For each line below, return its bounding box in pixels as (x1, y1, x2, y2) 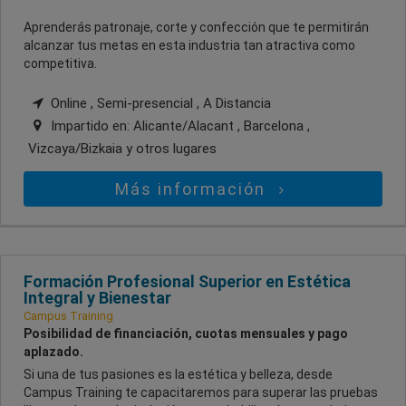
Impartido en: (47, 117, 133, 134)
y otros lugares (126, 140, 217, 157)
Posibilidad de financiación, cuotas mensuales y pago (24, 325, 348, 341)
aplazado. (24, 343, 83, 359)
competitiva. (24, 55, 97, 71)
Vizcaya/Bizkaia (28, 140, 126, 157)
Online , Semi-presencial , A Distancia (47, 94, 271, 111)
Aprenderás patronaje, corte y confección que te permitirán (24, 19, 369, 34)
